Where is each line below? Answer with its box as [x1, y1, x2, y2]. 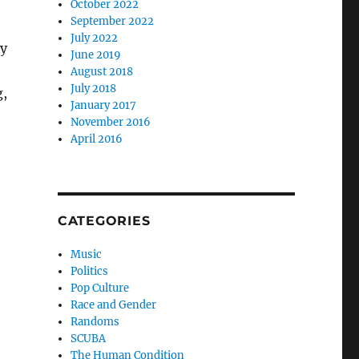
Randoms [71, 315, 120, 329]
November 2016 [71, 115, 151, 129]
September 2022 [71, 14, 155, 28]
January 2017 [71, 99, 137, 112]
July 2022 [71, 31, 119, 45]
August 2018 [71, 65, 134, 79]
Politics [71, 264, 109, 278]
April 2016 [71, 132, 123, 146]
